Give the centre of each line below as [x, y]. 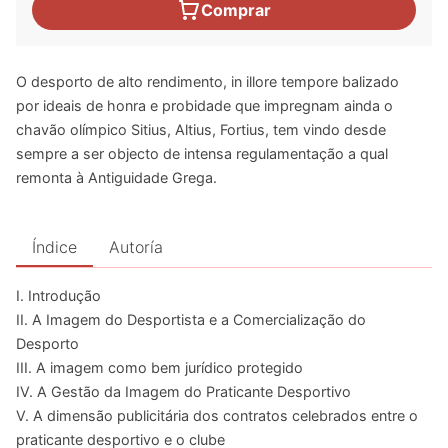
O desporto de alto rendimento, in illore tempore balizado [207, 82]
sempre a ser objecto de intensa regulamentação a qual [202, 154]
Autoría [136, 247]
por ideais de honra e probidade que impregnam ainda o [204, 106]
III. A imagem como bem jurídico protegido [159, 368]
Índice [54, 247]
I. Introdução [58, 296]
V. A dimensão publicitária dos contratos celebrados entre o [217, 416]
